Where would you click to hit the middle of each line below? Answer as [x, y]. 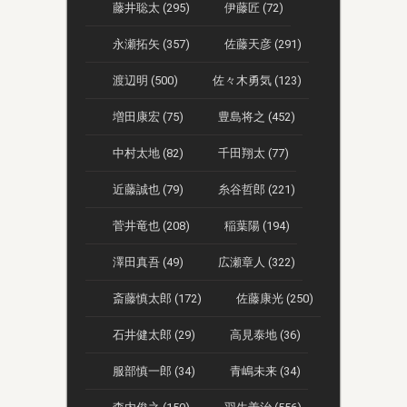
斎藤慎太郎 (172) [157, 298]
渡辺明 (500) [145, 80]
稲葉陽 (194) [257, 225]
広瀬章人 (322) [257, 262]
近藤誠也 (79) [148, 189]
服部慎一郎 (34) [154, 371]
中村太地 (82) [148, 153]
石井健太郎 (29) [154, 334]
